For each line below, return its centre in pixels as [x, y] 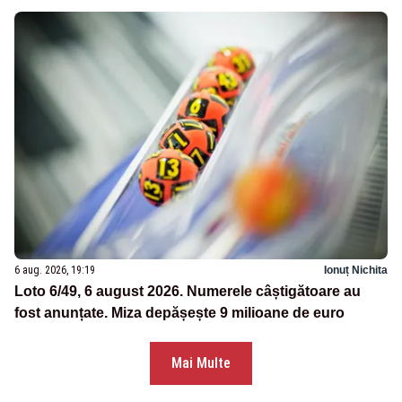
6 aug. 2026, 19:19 [55, 271]
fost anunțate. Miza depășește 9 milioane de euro [179, 313]
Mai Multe [201, 363]
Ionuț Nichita [356, 271]
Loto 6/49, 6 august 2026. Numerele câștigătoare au [188, 292]
